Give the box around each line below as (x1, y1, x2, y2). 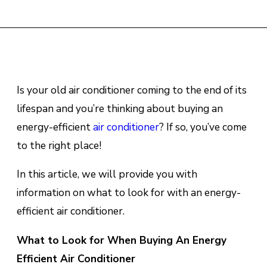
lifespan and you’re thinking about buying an (16, 101, 223, 116)
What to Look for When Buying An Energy (16, 232, 226, 247)
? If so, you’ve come (159, 120, 247, 135)
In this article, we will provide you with (16, 167, 197, 182)
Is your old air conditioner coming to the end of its (16, 83, 247, 98)
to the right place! (16, 138, 101, 153)
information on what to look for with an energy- (16, 185, 241, 200)
